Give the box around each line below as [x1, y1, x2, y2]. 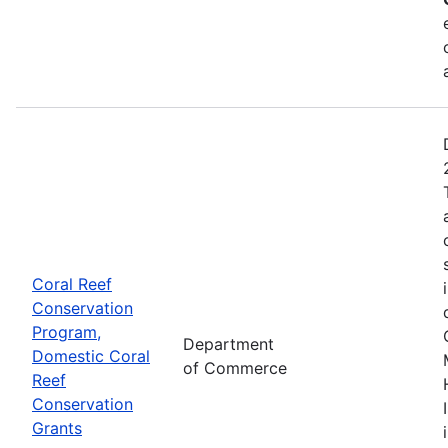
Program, [32, 321, 101, 342]
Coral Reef [32, 273, 112, 294]
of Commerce [183, 357, 287, 378]
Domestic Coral [32, 345, 150, 366]
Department [183, 333, 274, 354]
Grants [32, 417, 82, 438]
